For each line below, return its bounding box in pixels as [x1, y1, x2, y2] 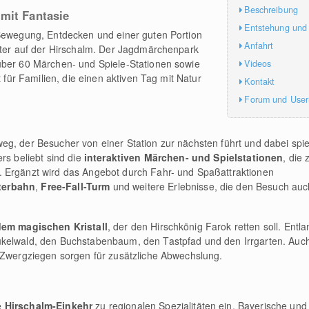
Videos [244, 57, 272, 70]
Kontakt [244, 74, 275, 88]
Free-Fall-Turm [41, 179, 110, 193]
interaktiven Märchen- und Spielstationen [83, 150, 283, 164]
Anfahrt [244, 39, 274, 52]
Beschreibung [244, 3, 298, 16]
